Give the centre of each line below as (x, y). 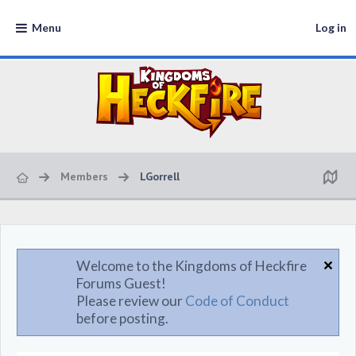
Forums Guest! (121, 283)
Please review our (131, 301)
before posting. (122, 318)
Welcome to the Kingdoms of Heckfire (192, 266)
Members (84, 176)
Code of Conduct (237, 301)
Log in (331, 27)
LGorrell (160, 176)
